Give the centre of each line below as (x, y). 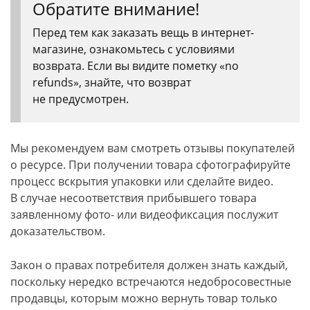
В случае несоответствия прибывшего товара (134, 198)
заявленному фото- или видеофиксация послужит (144, 215)
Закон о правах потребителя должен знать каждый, (149, 265)
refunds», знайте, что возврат (112, 82)
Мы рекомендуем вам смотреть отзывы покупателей (153, 148)
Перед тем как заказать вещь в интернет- (143, 33)
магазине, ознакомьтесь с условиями (134, 49)
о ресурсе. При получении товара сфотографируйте (151, 165)
